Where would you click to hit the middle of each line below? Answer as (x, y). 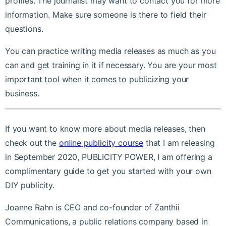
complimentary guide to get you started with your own (108, 171)
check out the (32, 143)
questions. (24, 29)
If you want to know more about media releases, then (105, 129)
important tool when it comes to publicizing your (97, 79)
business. (22, 94)
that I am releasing (179, 143)
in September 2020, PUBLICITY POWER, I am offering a (109, 157)
